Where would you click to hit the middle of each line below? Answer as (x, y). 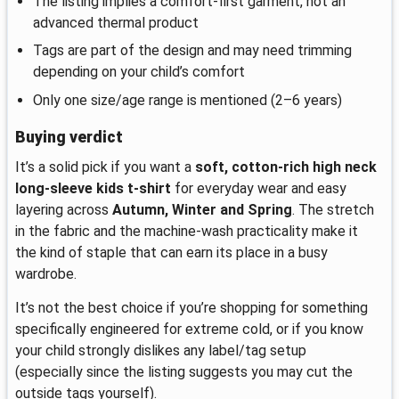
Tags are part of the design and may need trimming (192, 51)
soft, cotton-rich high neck (286, 167)
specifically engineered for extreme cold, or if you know (189, 329)
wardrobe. (46, 274)
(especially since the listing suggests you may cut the (184, 371)
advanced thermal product (116, 23)
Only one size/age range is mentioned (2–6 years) (187, 100)
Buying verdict (69, 138)
